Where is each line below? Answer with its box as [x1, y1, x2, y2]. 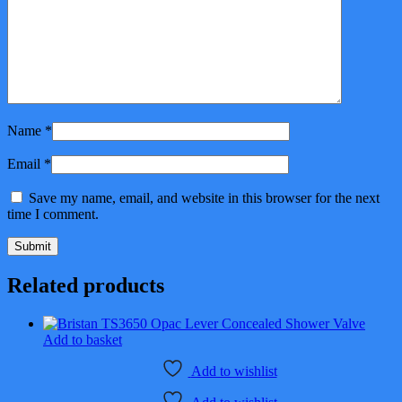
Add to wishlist [190, 363, 277, 379]
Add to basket [43, 331, 122, 347]
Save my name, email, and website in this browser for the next [29, 189, 380, 205]
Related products [7, 273, 164, 297]
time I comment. [7, 205, 99, 222]
